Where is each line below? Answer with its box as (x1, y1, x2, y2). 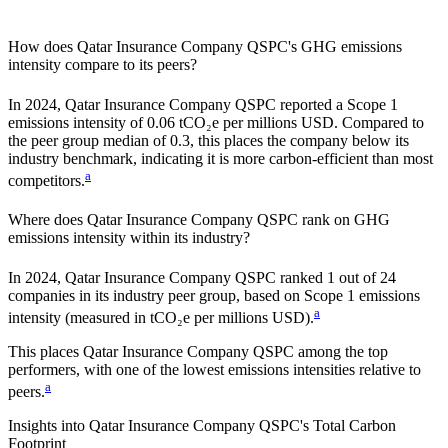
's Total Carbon (300, 417, 396, 435)
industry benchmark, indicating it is (8, 149, 229, 167)
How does (8, 38, 77, 56)
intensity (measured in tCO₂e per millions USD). (8, 308, 314, 326)
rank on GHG (298, 211, 390, 229)
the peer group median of (8, 131, 166, 149)
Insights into (8, 417, 89, 435)
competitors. (8, 172, 85, 189)
